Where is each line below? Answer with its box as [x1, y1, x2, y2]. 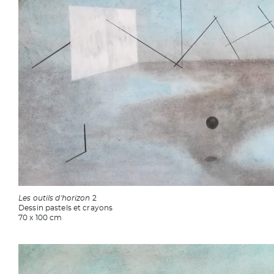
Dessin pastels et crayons [18, 204, 113, 212]
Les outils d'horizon [18, 194, 92, 202]
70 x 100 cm [18, 213, 62, 221]
